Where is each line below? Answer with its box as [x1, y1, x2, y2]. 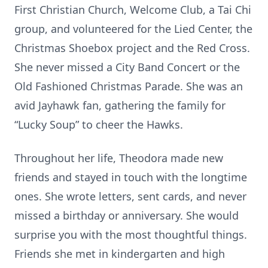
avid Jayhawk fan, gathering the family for [14, 98, 226, 112]
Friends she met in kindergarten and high [14, 246, 225, 261]
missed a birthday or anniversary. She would [14, 208, 239, 223]
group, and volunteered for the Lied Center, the [14, 22, 252, 36]
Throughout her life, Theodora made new [14, 151, 223, 165]
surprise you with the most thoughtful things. [14, 227, 247, 242]
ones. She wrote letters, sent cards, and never [14, 189, 246, 203]
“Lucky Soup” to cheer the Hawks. [14, 117, 183, 132]
